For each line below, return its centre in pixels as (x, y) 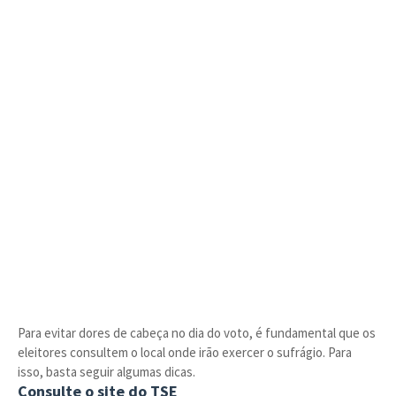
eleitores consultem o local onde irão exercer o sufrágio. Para (185, 352)
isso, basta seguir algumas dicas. (107, 372)
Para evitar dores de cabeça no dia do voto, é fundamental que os (197, 333)
